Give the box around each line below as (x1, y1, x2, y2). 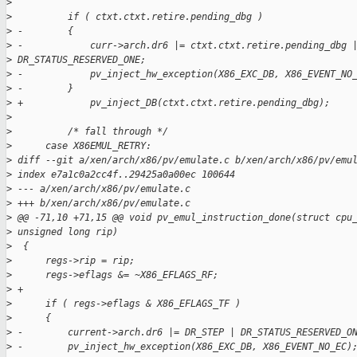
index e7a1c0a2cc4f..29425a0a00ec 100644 (12, 169, 235, 181)
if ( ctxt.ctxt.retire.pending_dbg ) (12, 11, 263, 23)
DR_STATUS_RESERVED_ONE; (12, 54, 146, 66)
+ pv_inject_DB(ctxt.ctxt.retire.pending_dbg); (12, 97, 330, 109)
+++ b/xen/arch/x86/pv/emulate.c (12, 198, 190, 210)
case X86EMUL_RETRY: (12, 140, 151, 152)
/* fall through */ (12, 126, 168, 138)
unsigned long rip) (12, 226, 118, 238)
